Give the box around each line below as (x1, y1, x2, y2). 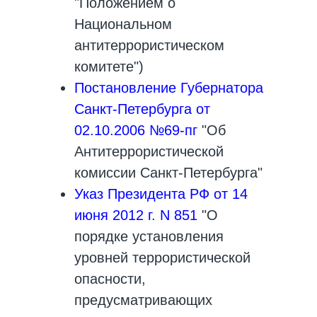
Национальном (74, 16, 172, 32)
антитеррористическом (74, 38, 224, 53)
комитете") (74, 59, 144, 74)
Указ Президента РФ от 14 (74, 186, 248, 202)
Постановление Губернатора (74, 80, 263, 96)
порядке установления (74, 229, 224, 244)
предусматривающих (74, 292, 212, 308)
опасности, (74, 271, 146, 287)
